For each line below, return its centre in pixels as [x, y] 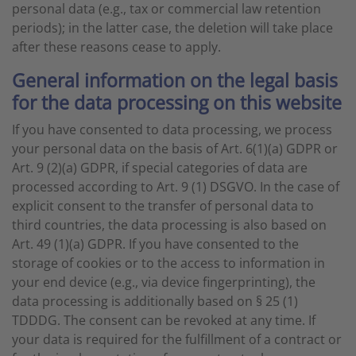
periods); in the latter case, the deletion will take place [172, 28]
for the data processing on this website [177, 103]
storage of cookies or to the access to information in [168, 263]
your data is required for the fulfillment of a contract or [177, 339]
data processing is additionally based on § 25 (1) [155, 301]
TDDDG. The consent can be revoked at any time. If [164, 320]
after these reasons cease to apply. [116, 47]
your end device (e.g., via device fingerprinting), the [164, 282]
